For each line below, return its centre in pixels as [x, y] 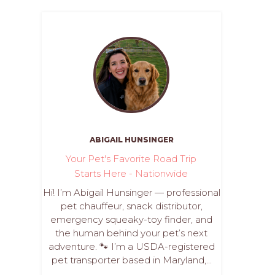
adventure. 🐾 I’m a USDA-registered [131, 246]
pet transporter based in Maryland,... [131, 260]
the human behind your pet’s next [131, 233]
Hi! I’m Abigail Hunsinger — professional [131, 192]
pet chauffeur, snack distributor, [131, 206]
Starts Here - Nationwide [131, 173]
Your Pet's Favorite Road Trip [131, 159]
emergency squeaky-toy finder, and [131, 219]
